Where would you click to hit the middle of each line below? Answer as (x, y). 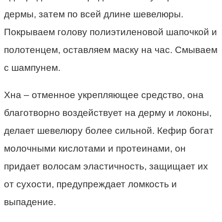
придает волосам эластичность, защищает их (106, 166)
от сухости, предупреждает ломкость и (90, 184)
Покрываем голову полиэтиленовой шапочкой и (111, 32)
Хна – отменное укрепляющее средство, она (104, 95)
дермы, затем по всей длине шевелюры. (94, 14)
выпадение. (30, 202)
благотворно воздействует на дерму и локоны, (108, 113)
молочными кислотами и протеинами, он (95, 149)
